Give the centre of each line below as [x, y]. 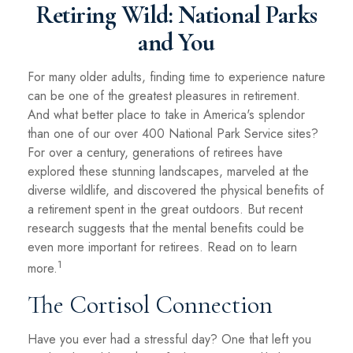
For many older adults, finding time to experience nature [176, 77]
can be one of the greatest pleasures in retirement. [164, 96]
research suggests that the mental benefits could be [166, 228]
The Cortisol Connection [150, 305]
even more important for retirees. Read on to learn [162, 247]
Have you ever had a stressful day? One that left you [169, 340]
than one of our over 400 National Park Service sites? [173, 134]
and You [176, 42]
